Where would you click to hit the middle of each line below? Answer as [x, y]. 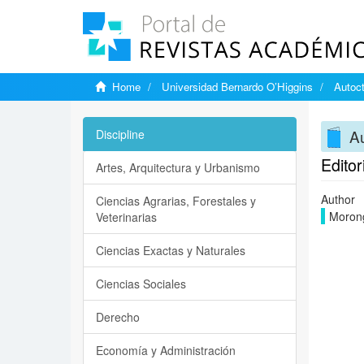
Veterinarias [126, 217]
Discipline [120, 134]
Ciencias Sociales [141, 284]
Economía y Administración [166, 350]
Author [338, 199]
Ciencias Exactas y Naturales [171, 250]
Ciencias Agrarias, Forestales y [176, 201]
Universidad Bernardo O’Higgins [237, 87]
